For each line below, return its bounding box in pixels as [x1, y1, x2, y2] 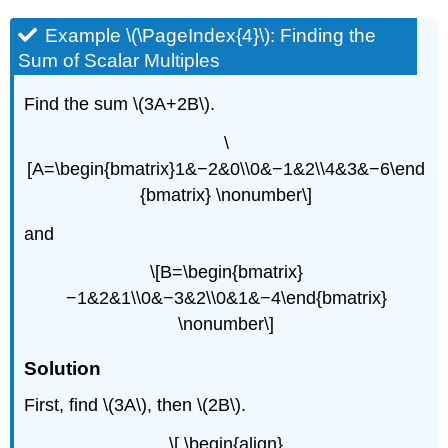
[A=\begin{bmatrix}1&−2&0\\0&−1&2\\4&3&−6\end [27, 158, 425, 179]
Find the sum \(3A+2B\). [24, 94, 216, 115]
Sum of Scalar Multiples [18, 50, 221, 72]
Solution [24, 357, 102, 379]
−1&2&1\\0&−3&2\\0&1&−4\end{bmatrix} [65, 288, 387, 309]
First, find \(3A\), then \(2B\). [24, 395, 247, 416]
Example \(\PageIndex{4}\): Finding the [45, 25, 377, 47]
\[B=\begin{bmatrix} [149, 262, 303, 283]
